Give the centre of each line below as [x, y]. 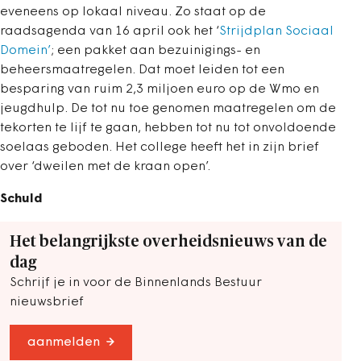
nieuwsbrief [47, 302]
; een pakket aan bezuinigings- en [156, 51]
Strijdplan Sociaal [276, 31]
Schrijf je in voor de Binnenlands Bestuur [136, 283]
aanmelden [64, 342]
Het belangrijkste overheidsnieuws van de [168, 242]
